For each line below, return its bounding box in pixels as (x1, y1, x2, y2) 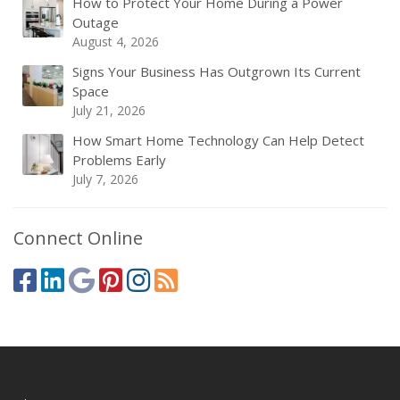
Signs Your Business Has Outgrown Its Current (72, 62, 361, 80)
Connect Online (13, 226, 143, 250)
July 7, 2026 (72, 171, 138, 187)
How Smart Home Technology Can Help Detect (72, 131, 364, 149)
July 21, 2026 (72, 102, 146, 119)
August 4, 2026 (72, 33, 159, 50)
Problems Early (72, 151, 166, 169)
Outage (72, 13, 119, 31)
